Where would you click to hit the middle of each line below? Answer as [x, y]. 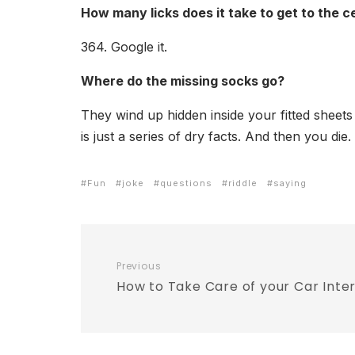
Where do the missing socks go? [183, 81]
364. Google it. [124, 47]
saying [290, 183]
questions [186, 183]
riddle [243, 183]
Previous [139, 266]
